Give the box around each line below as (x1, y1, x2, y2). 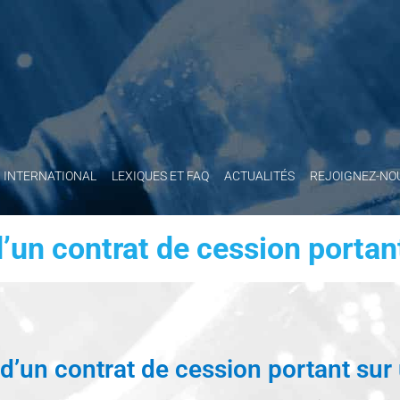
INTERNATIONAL (4, 168, 96, 183)
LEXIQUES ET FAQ (112, 168, 209, 183)
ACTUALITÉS (224, 168, 295, 183)
